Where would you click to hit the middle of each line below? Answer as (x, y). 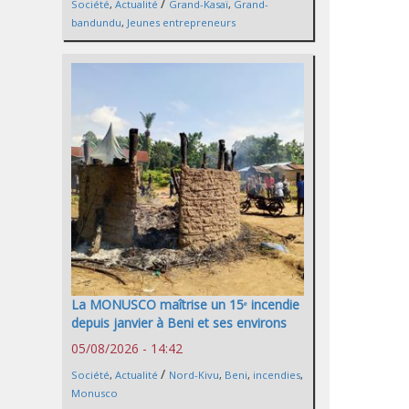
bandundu (96, 22)
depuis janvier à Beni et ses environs (179, 323)
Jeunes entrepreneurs (181, 22)
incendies (277, 375)
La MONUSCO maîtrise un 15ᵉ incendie (185, 305)
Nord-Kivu (194, 375)
